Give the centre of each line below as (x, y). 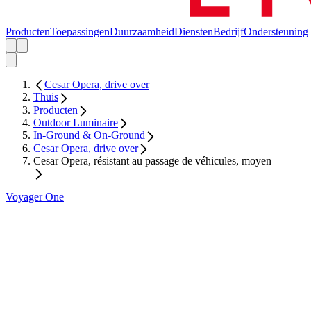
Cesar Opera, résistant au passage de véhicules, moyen (152, 161)
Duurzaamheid (142, 32)
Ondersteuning (276, 32)
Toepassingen (80, 32)
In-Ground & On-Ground (89, 135)
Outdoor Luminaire (76, 123)
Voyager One (35, 197)
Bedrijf (228, 32)
